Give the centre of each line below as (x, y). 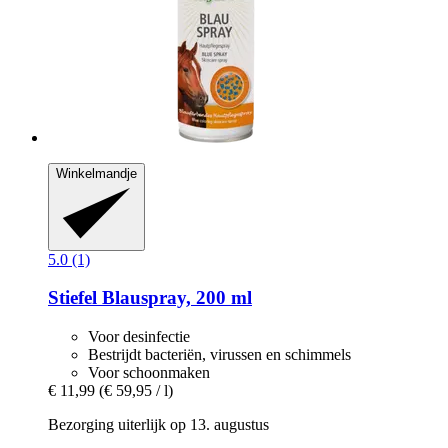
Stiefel (72, 298)
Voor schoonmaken (149, 373)
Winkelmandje (96, 174)
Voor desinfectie (139, 337)
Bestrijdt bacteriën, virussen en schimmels (219, 355)
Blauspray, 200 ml (174, 298)
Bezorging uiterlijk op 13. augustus (158, 425)
